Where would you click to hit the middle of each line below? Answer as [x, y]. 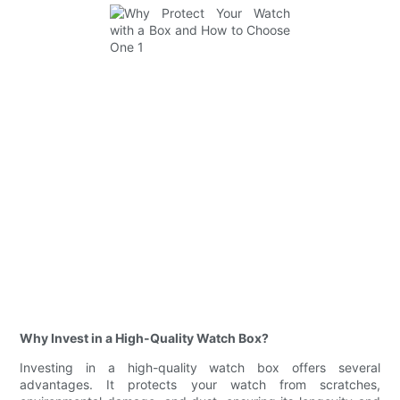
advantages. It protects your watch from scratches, [200, 385]
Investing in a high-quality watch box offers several [200, 368]
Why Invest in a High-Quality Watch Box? [145, 338]
